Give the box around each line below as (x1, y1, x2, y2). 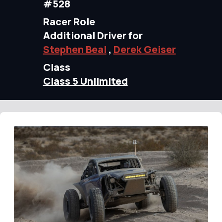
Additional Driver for (43, 29, 143, 42)
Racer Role (43, 15, 95, 28)
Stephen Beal (43, 43, 107, 56)
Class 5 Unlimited (43, 74, 128, 88)
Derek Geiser (113, 43, 176, 56)
